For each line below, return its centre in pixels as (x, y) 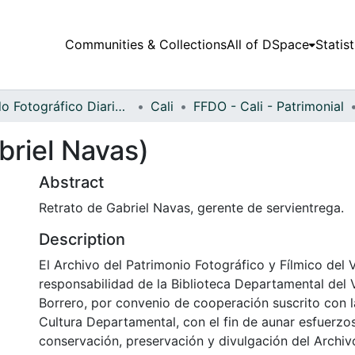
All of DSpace (267, 45)
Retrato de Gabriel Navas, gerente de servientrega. (191, 207)
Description (82, 239)
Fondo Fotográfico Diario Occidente (120, 106)
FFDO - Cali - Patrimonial (269, 106)
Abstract (71, 182)
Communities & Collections (145, 45)
